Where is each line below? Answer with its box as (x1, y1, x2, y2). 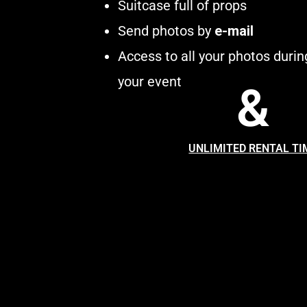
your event (118, 73, 182, 90)
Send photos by (118, 22, 214, 39)
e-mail (214, 22, 254, 39)
